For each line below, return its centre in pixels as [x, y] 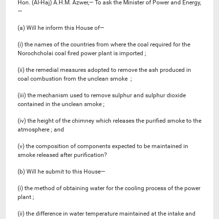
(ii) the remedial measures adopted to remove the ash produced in [104, 70]
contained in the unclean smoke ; [61, 104]
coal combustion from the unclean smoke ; [75, 78]
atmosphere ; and [41, 129]
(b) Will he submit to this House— [61, 171]
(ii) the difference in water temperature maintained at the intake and [107, 213]
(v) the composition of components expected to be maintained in [103, 146]
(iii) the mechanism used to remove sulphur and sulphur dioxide [102, 95]
